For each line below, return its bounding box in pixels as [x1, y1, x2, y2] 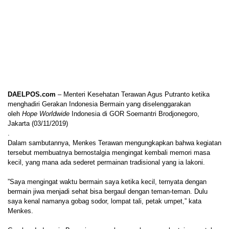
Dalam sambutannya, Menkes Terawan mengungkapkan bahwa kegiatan [8, 139, 221, 147]
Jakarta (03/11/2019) [8, 119, 68, 127]
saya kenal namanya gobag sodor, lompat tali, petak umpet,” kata [8, 197, 201, 205]
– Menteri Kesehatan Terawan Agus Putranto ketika [56, 90, 210, 98]
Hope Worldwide [22, 109, 70, 118]
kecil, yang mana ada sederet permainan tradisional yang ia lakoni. [8, 158, 205, 166]
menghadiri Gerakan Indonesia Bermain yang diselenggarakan [8, 100, 191, 108]
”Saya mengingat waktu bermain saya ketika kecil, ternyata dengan [8, 177, 207, 186]
